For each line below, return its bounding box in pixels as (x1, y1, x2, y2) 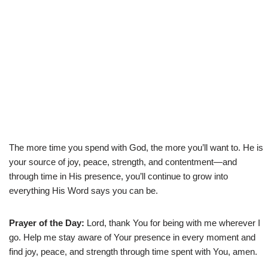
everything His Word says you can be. (9, 185, 158, 196)
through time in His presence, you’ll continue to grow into (9, 170, 228, 181)
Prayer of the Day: (9, 217, 87, 228)
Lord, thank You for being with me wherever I (87, 217, 260, 228)
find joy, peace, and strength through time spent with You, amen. (9, 246, 257, 257)
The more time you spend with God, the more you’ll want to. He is (9, 142, 263, 153)
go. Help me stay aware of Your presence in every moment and (9, 232, 255, 242)
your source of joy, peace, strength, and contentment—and (9, 156, 237, 167)
